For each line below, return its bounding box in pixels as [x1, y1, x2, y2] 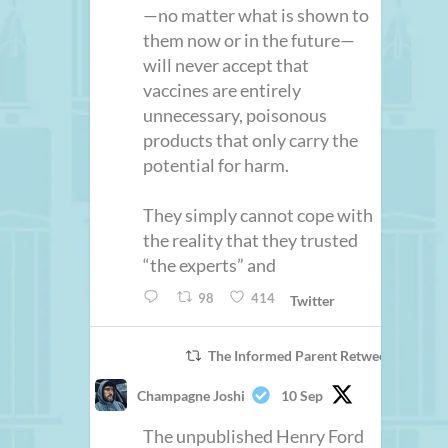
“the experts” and [143, 253, 277, 276]
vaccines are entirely [143, 78, 302, 101]
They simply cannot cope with [143, 203, 374, 226]
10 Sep [281, 387, 324, 405]
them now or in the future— [143, 28, 356, 51]
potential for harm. [143, 153, 290, 176]
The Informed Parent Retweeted [207, 347, 406, 365]
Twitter [289, 292, 335, 310]
